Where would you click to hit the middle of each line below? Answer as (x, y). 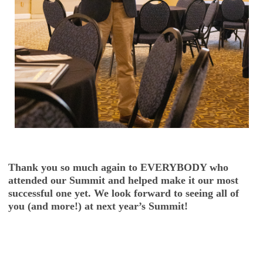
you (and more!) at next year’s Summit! (100, 206)
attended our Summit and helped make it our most (123, 181)
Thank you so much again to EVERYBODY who (118, 168)
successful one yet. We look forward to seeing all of (124, 193)
